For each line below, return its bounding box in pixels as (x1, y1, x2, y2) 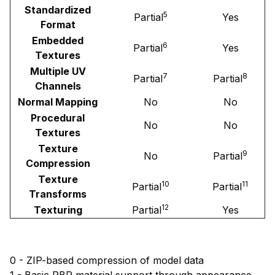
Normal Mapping (18, 95, 98, 108)
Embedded (32, 34, 83, 47)
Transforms (29, 187, 87, 200)
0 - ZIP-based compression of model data (10, 254, 204, 266)
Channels (34, 79, 81, 92)
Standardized (25, 3, 91, 16)
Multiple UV (29, 64, 86, 77)
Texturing (33, 203, 82, 216)
